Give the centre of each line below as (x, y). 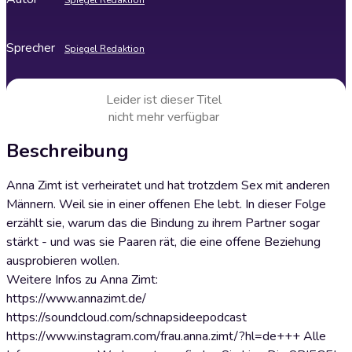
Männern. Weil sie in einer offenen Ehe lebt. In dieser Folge (166, 204)
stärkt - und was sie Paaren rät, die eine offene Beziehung (163, 242)
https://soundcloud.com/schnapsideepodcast (126, 317)
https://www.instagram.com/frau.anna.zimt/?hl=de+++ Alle (166, 336)
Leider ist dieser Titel (163, 100)
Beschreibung (68, 151)
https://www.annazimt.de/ (76, 299)
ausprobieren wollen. (63, 261)
